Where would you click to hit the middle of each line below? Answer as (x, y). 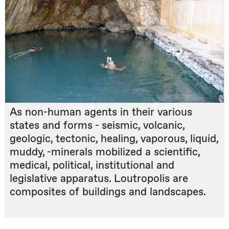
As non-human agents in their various (101, 112)
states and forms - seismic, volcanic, (97, 125)
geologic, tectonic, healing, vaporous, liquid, (114, 139)
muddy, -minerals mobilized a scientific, (105, 152)
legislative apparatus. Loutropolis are (99, 178)
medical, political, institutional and (92, 165)
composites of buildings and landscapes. (108, 192)
